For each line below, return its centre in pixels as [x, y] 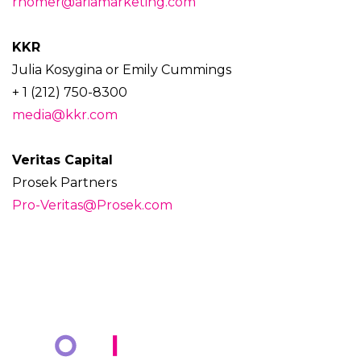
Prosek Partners [64, 183]
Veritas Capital [62, 160]
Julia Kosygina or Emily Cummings [122, 70]
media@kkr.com [65, 115]
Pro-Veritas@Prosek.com [92, 205]
